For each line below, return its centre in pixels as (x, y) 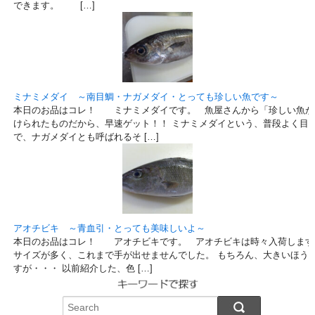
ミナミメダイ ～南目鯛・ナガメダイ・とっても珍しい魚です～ (146, 96)
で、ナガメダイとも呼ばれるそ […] (86, 136)
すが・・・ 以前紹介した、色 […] (83, 268)
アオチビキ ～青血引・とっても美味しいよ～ (109, 228)
